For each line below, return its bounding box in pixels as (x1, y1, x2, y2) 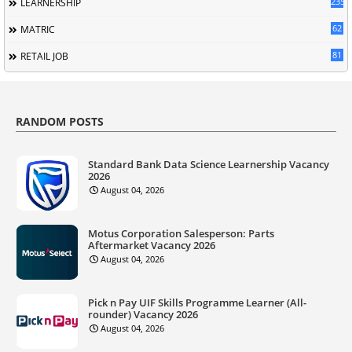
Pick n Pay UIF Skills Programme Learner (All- (88, 295, 306, 310)
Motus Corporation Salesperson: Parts (88, 225, 274, 240)
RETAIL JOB (20, 49, 68, 63)
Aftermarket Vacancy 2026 (88, 237, 215, 252)
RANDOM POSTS (16, 113, 104, 129)
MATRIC (20, 22, 55, 36)
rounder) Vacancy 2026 (88, 306, 198, 321)
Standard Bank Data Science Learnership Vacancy (88, 156, 329, 171)
